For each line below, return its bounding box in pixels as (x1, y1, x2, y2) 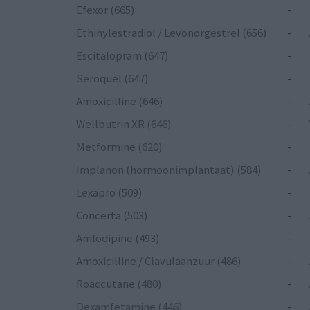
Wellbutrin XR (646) (76, 116, 172, 132)
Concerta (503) (76, 208, 148, 224)
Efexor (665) (76, 2, 135, 18)
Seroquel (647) (76, 71, 149, 86)
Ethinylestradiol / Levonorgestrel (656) (76, 25, 267, 41)
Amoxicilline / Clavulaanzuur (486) (76, 253, 241, 269)
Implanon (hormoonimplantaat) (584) (76, 162, 262, 178)
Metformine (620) (76, 139, 163, 155)
